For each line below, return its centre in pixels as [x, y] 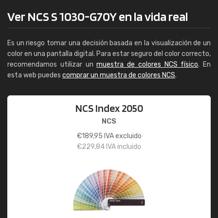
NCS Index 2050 [109, 108]
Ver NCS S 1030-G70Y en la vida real [98, 16]
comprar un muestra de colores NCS [119, 75]
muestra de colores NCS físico [147, 64]
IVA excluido [122, 136]
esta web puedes [35, 75]
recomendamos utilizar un [52, 64]
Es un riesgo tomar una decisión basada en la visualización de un [109, 43]
